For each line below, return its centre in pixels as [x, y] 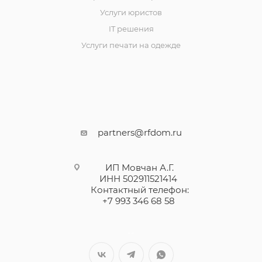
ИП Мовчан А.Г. [139, 168]
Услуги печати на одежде [131, 45]
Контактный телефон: [139, 190]
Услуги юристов [131, 12]
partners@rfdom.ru [139, 132]
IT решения [131, 29]
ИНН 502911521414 [139, 179]
